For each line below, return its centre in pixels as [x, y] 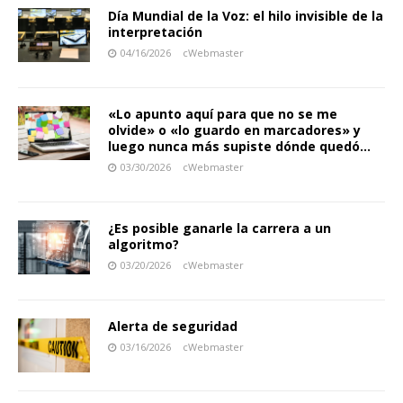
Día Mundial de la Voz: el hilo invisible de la [246, 15]
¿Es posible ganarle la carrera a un [219, 228]
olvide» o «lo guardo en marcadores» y [234, 130]
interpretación [155, 31]
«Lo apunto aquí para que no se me [223, 113]
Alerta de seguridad [173, 326]
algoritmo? [143, 244]
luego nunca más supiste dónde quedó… [239, 146]
